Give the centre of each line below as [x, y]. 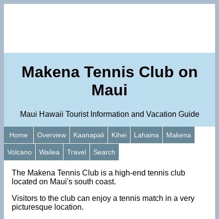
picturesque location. [48, 207]
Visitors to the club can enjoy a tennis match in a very [103, 198]
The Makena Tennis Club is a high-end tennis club [99, 173]
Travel [77, 152]
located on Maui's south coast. [64, 181]
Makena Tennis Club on [109, 72]
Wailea [49, 152]
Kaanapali [89, 135]
